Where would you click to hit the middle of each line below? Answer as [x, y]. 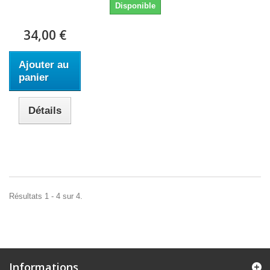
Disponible [135, 6]
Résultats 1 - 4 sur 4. [46, 196]
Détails [45, 111]
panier [34, 77]
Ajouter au [44, 65]
